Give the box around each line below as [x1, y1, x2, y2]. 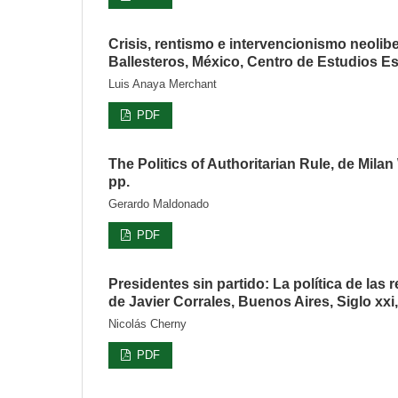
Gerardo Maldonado [108, 196, 209, 211]
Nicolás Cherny [108, 316, 187, 330]
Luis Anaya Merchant [108, 76, 217, 91]
